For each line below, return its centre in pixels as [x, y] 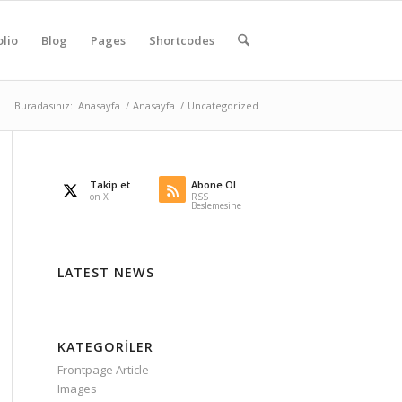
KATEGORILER [105, 347]
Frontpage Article [103, 370]
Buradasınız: [44, 105]
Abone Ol [214, 184]
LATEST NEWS [105, 272]
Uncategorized [223, 105]
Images [77, 389]
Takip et [109, 184]
